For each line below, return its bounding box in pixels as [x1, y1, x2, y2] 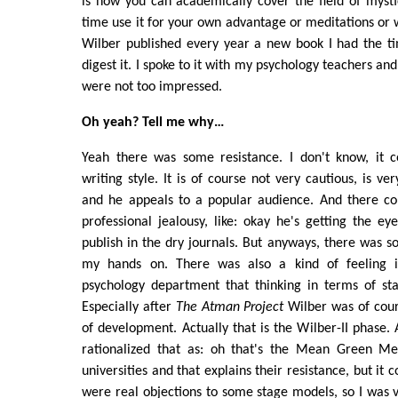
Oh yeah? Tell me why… [82, 115, 225, 130]
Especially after [82, 299, 176, 314]
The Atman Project [175, 299, 284, 314]
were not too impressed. [82, 79, 223, 94]
